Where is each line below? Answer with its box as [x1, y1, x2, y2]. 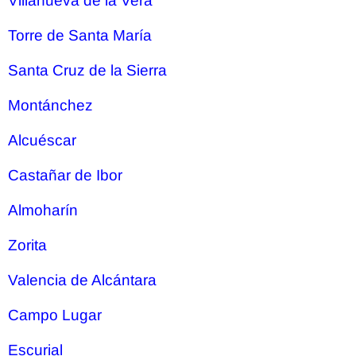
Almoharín [8, 202, 78, 219]
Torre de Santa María [8, 27, 152, 44]
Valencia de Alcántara [8, 272, 157, 288]
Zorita [8, 237, 47, 253]
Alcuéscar [8, 132, 76, 149]
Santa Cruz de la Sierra [8, 62, 167, 79]
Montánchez [8, 97, 93, 114]
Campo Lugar [8, 307, 102, 323]
